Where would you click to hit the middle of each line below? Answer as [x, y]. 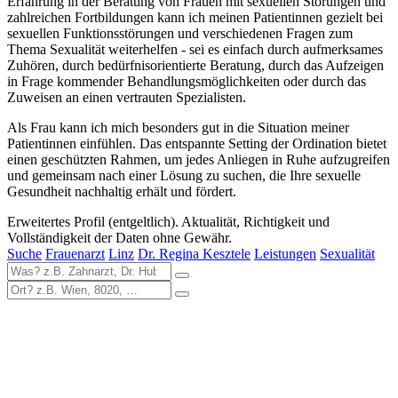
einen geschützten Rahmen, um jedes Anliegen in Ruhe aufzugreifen [199, 159]
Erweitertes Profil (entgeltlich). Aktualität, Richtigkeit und [168, 221]
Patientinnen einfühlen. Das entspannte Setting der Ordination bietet [197, 143]
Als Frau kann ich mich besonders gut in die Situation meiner [178, 127]
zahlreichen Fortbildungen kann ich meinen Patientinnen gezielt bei [195, 17]
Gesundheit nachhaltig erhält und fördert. [122, 191]
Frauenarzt [75, 253]
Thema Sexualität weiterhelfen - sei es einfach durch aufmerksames [195, 49]
